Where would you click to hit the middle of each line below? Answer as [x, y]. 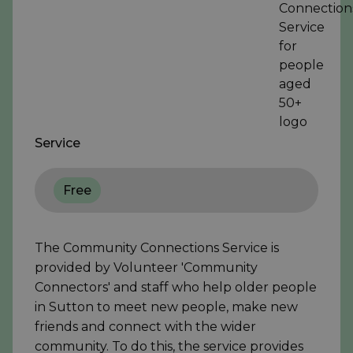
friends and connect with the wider [145, 327]
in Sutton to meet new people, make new [166, 307]
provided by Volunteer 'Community [146, 268]
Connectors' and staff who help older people [176, 288]
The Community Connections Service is [157, 248]
